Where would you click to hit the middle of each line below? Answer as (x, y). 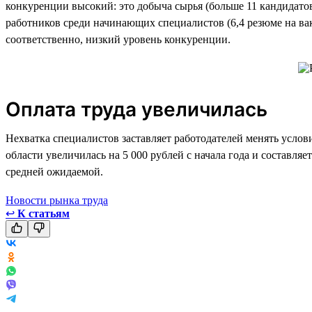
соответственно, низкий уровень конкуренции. (118, 39)
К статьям (44, 213)
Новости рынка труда (57, 200)
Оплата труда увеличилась (136, 109)
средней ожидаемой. (54, 171)
